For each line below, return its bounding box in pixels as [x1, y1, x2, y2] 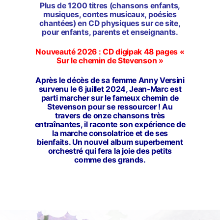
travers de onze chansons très [55, 111, 165, 121]
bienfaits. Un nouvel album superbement [37, 137, 183, 147]
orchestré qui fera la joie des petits [48, 146, 172, 156]
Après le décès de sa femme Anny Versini [35, 76, 185, 85]
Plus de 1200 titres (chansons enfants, [39, 1, 181, 11]
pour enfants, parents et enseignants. [42, 27, 178, 37]
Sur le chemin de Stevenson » [56, 56, 164, 66]
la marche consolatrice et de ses [52, 129, 168, 138]
